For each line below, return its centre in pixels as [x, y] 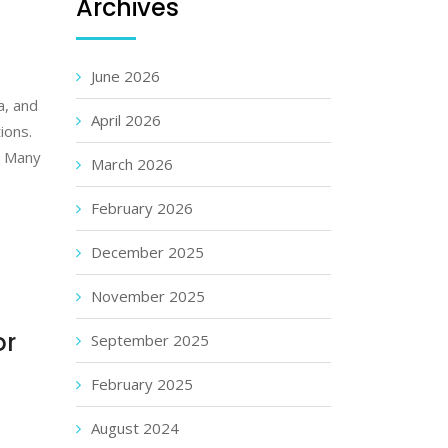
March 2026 [132, 164]
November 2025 [148, 296]
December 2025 [147, 252]
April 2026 [126, 120]
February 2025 [142, 384]
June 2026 [125, 76]
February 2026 [142, 208]
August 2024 [135, 428]
